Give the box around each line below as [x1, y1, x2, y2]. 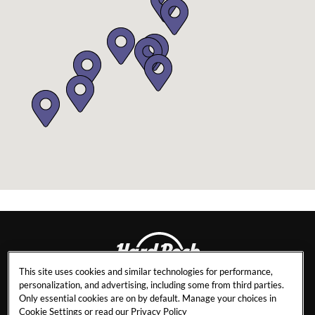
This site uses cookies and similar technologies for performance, [18, 266, 273, 278]
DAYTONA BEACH [119, 288, 196, 300]
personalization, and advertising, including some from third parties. [18, 279, 284, 291]
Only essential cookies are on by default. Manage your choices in [18, 292, 276, 304]
